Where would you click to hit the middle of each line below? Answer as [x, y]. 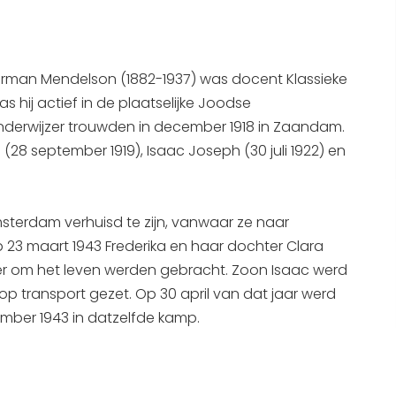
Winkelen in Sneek [184, 80]
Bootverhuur [164, 112]
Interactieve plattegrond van [228, 17]
